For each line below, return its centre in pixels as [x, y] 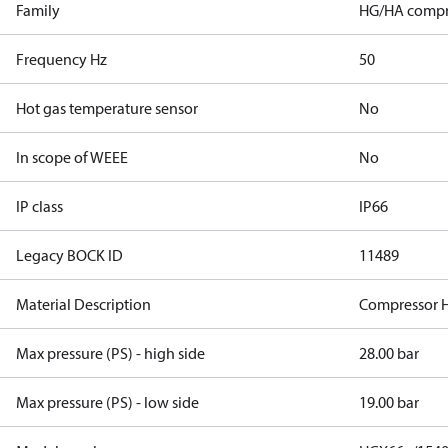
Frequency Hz [61, 59]
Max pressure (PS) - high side [110, 353]
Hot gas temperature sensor [107, 108]
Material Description [83, 304]
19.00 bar [389, 402]
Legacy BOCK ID [69, 255]
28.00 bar [389, 353]
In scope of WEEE [72, 157]
